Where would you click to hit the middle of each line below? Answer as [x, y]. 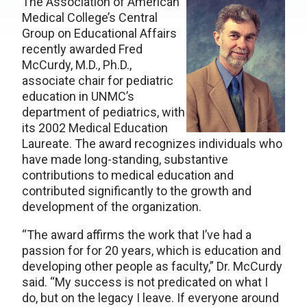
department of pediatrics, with [103, 112]
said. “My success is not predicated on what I [145, 282]
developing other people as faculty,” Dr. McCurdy [152, 266]
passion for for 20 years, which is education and [151, 250]
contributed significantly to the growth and [137, 191]
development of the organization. [112, 207]
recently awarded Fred [82, 49]
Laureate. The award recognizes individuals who [152, 144]
